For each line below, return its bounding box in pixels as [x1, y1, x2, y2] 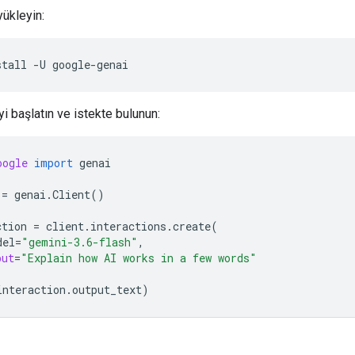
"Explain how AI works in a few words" [21, 250, 257, 265]
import [34, 155, 73, 170]
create [173, 218, 211, 234]
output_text [72, 281, 142, 297]
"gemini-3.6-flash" [21, 234, 138, 250]
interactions [90, 218, 166, 234]
